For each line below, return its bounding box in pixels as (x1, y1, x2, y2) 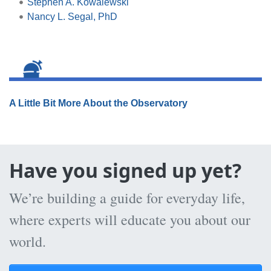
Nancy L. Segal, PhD (27, 11, 117, 22)
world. (9, 231, 46, 251)
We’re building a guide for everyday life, (9, 188, 245, 207)
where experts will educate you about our (9, 209, 250, 229)
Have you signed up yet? (9, 157, 241, 183)
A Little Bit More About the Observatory (9, 97, 188, 108)
